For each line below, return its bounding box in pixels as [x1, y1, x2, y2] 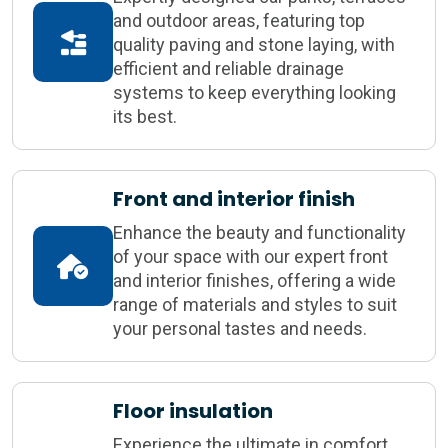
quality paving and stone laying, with [113, 34, 395, 56]
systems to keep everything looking [113, 82, 396, 104]
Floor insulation [113, 397, 273, 426]
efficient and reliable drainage [113, 58, 344, 80]
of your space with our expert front [113, 246, 388, 268]
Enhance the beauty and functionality [113, 222, 406, 244]
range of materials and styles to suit [113, 294, 397, 316]
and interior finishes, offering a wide [113, 270, 396, 292]
